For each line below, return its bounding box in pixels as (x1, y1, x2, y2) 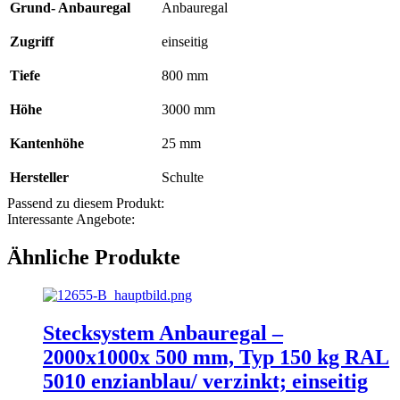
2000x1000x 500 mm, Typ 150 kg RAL (43, 346, 389, 370)
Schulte (162, 170, 204, 186)
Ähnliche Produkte (7, 246, 180, 270)
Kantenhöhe (10, 136, 84, 152)
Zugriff (10, 34, 54, 50)
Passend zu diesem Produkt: (7, 196, 164, 212)
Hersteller (10, 170, 69, 186)
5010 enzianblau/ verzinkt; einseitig (43, 370, 368, 394)
